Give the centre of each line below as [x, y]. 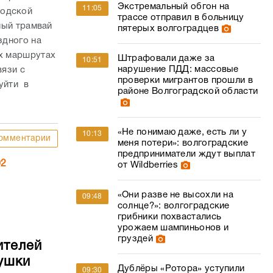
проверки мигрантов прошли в [185, 80]
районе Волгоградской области [188, 91]
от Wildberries [148, 165]
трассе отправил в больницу [181, 18]
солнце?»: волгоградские [173, 206]
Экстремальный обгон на [173, 7]
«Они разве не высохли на [175, 195]
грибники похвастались [169, 217]
